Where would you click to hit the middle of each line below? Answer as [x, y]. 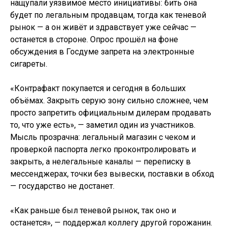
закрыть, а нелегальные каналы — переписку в [101, 161]
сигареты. [29, 64]
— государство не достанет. [62, 186]
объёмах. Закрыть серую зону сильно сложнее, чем [109, 100]
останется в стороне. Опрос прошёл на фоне [94, 39]
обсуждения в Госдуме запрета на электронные [102, 51]
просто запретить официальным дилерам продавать [111, 112]
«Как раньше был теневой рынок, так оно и [93, 210]
